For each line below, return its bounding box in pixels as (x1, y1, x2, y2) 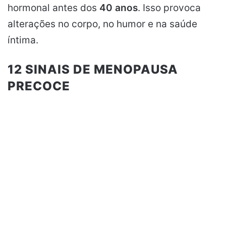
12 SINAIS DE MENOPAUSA (8, 62, 178, 77)
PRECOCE (8, 79, 70, 93)
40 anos (99, 2, 138, 14)
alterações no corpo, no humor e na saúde (8, 18, 197, 30)
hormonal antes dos (8, 2, 99, 14)
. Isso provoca (138, 2, 201, 14)
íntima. (8, 34, 38, 46)
